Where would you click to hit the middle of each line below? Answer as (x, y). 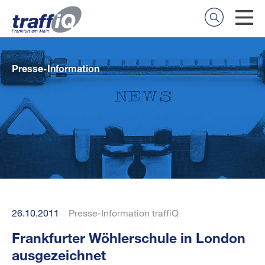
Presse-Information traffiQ (124, 213)
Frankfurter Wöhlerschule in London (129, 238)
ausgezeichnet (59, 255)
